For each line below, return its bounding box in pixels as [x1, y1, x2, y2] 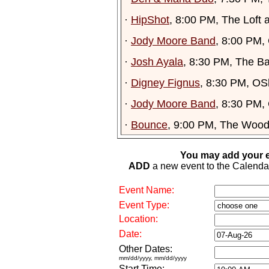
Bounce [131, 118, 168, 131]
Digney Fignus [131, 76, 200, 89]
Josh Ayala [131, 55, 183, 68]
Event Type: [119, 200, 169, 210]
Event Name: [119, 185, 174, 195]
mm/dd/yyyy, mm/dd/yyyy [119, 255, 187, 261]
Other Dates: [119, 244, 172, 254]
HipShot [131, 13, 169, 26]
